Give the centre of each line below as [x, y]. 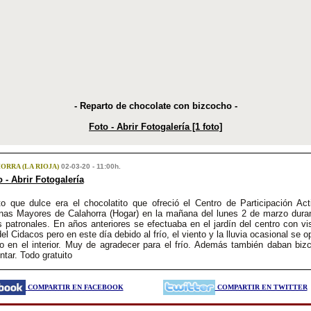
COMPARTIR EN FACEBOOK [75, 287]
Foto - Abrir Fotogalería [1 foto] [155, 127]
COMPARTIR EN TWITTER [261, 287]
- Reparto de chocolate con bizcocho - [155, 106]
